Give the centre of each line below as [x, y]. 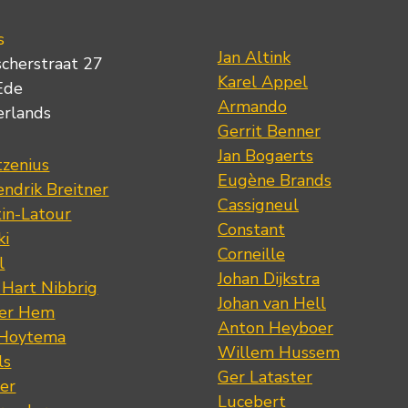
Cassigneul [258, 205]
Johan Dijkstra [268, 279]
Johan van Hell [271, 303]
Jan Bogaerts [265, 156]
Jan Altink [254, 57]
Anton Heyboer [275, 328]
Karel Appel [262, 82]
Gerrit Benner [269, 131]
